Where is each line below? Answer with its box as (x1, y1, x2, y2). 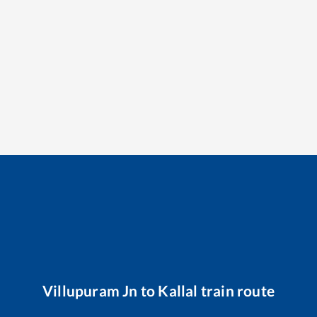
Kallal (158, 282, 198, 300)
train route (197, 282, 275, 300)
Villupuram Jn (42, 282, 138, 300)
